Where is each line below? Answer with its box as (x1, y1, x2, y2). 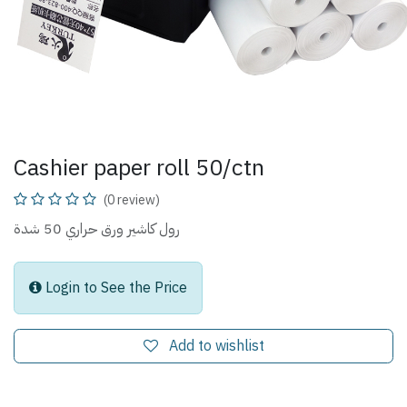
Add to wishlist (168, 334, 264, 357)
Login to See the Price (45, 276, 187, 299)
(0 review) (104, 190, 160, 210)
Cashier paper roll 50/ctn (14, 150, 264, 184)
